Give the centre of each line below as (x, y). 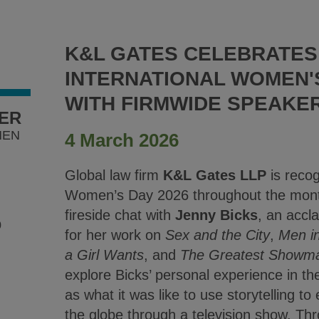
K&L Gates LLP (214, 175)
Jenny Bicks (216, 215)
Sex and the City (217, 235)
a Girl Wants (104, 255)
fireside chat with (120, 215)
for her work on (115, 235)
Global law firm (114, 175)
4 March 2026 (121, 140)
